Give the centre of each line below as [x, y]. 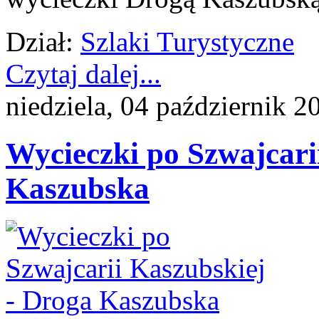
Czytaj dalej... [83, 73]
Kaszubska [78, 188]
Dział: [40, 41]
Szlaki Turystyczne [187, 41]
